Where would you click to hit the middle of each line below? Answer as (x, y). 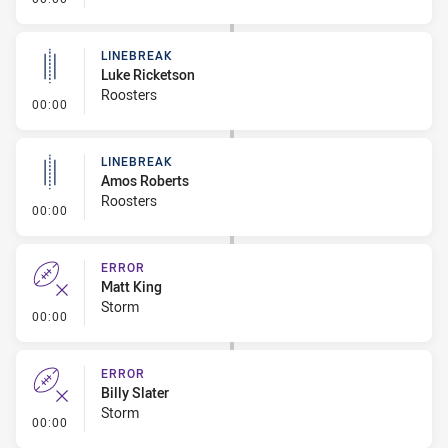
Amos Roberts (145, 180)
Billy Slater (135, 392)
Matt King (131, 286)
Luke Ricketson (148, 74)
